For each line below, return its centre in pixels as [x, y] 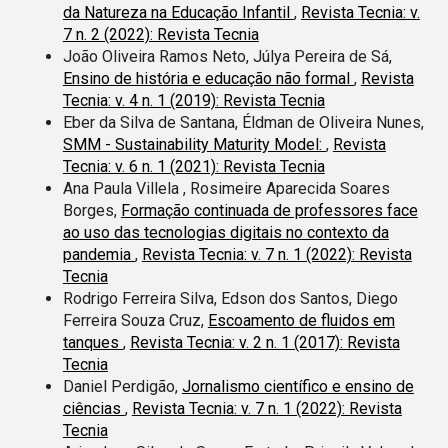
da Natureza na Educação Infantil [178, 12]
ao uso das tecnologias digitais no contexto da [225, 232]
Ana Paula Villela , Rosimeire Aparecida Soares [226, 188]
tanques [92, 342]
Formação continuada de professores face [269, 210]
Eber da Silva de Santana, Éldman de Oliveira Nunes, [243, 122]
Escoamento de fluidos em [301, 320]
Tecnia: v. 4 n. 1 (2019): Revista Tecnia [193, 100]
